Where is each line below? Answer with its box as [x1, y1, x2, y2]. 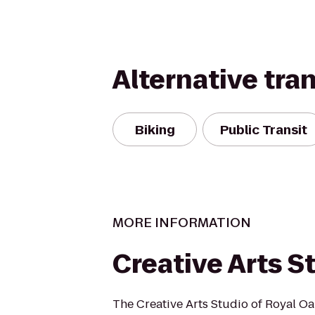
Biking [134, 120, 175, 139]
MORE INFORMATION [112, 214, 251, 231]
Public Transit [220, 120, 307, 139]
